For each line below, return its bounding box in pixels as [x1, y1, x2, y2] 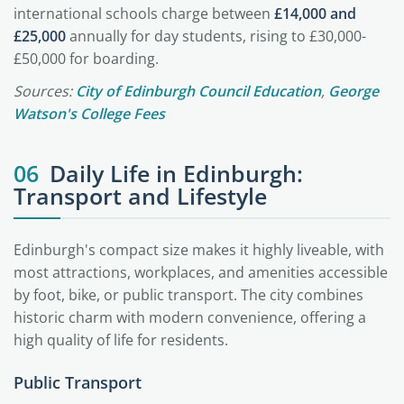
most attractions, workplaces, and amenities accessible [14, 262, 388, 282]
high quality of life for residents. [14, 330, 228, 350]
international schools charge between [14, 4, 274, 23]
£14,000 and [274, 4, 356, 23]
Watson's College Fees [14, 104, 165, 124]
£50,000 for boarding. [14, 49, 159, 69]
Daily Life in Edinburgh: [50, 158, 303, 188]
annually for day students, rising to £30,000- [66, 26, 366, 46]
